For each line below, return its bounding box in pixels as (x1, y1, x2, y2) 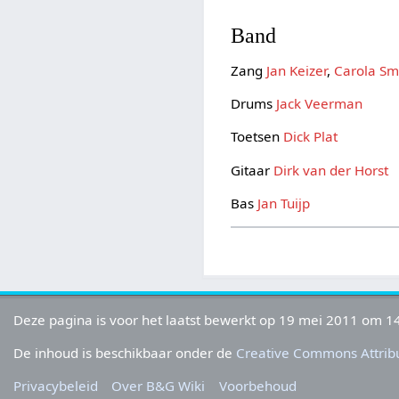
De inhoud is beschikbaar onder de (13, 343, 237, 362)
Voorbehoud (218, 376, 297, 395)
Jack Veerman (276, 94, 363, 113)
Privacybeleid (13, 376, 99, 395)
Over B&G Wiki (111, 376, 206, 395)
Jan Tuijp (257, 193, 311, 212)
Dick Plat (283, 127, 338, 146)
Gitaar (231, 160, 274, 179)
